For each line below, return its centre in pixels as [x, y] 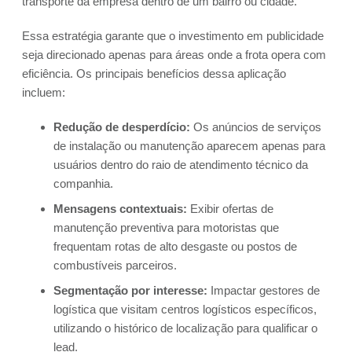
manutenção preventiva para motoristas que [166, 228]
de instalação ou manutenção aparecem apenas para [189, 146]
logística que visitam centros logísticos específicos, [185, 310]
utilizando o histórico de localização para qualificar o [185, 328]
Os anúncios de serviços [256, 127]
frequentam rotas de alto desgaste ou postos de [175, 247]
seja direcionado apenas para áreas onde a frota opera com [174, 55]
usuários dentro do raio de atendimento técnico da [181, 165]
